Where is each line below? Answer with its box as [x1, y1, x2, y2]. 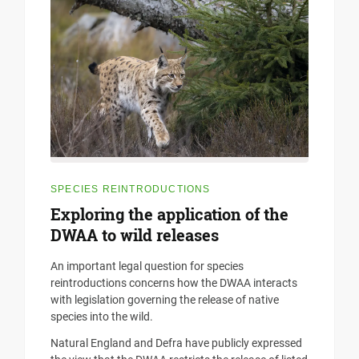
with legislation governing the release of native [50, 293, 279, 307]
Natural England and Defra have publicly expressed [50, 337, 302, 350]
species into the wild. [50, 310, 153, 324]
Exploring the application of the [50, 204, 288, 225]
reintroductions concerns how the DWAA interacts [50, 276, 297, 290]
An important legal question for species [50, 260, 244, 273]
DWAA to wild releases [50, 224, 219, 246]
